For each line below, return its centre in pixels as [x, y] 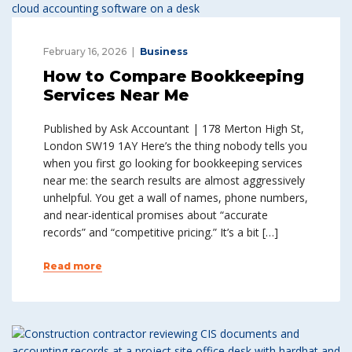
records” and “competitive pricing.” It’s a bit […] [161, 232]
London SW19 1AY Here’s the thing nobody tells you [175, 146]
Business [164, 51]
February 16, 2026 [85, 51]
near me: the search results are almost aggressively [174, 180]
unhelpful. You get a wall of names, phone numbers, [176, 198]
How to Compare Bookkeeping [174, 76]
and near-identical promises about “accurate [156, 215]
